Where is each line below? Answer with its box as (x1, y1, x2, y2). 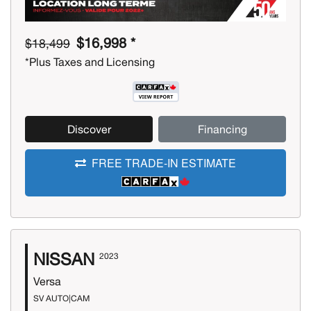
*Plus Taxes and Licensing (25, 56, 155, 69)
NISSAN (33, 249, 94, 269)
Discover (67, 123, 111, 136)
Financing (197, 123, 247, 136)
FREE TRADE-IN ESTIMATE (92, 155, 236, 171)
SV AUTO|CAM (33, 293, 90, 303)
